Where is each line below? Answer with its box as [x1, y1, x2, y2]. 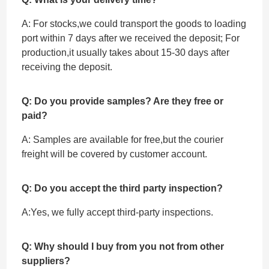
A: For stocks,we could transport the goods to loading [22, 18, 247, 29]
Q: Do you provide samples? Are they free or [22, 95, 224, 106]
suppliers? [22, 255, 71, 266]
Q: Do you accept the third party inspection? [22, 183, 223, 193]
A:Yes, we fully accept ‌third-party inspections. [22, 207, 214, 217]
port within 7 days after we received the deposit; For [22, 32, 240, 43]
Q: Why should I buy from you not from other [22, 241, 225, 252]
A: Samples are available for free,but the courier [22, 134, 224, 145]
